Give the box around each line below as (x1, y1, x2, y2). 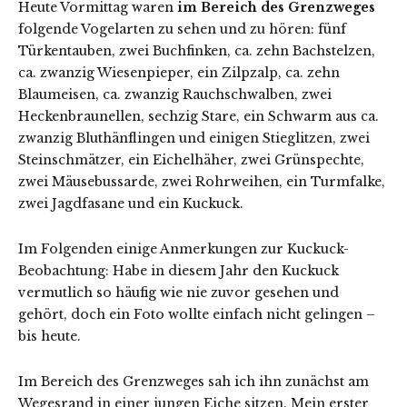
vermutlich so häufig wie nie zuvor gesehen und (18, 284, 339, 302)
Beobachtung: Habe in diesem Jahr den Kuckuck (18, 263, 339, 280)
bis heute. (18, 328, 81, 345)
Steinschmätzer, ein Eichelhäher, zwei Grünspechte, (18, 152, 364, 169)
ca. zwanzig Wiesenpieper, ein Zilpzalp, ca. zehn (18, 65, 340, 82)
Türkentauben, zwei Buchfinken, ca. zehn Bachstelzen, (18, 43, 375, 60)
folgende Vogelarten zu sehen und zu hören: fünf (18, 21, 346, 38)
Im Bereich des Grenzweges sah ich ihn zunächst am (18, 373, 369, 391)
